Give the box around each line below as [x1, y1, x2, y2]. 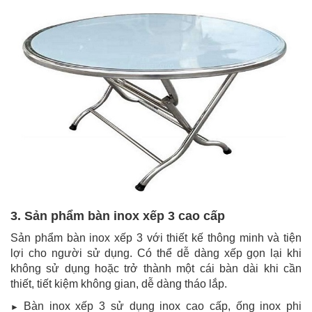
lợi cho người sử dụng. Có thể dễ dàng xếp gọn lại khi [10, 247, 302, 259]
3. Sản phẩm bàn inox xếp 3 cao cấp [10, 208, 225, 223]
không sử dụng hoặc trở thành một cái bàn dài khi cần [10, 262, 302, 274]
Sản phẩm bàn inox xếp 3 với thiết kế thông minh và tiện [10, 231, 302, 244]
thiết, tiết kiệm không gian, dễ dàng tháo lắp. [10, 277, 227, 290]
